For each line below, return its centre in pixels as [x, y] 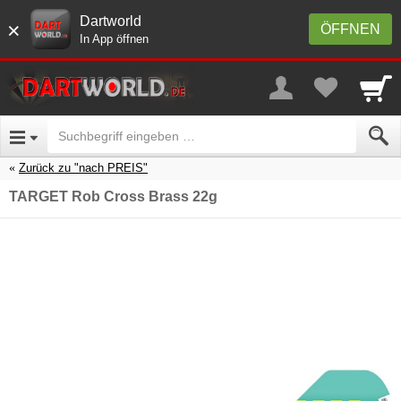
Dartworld [111, 21]
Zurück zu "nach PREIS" [83, 167]
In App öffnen [114, 39]
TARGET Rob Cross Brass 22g [113, 196]
